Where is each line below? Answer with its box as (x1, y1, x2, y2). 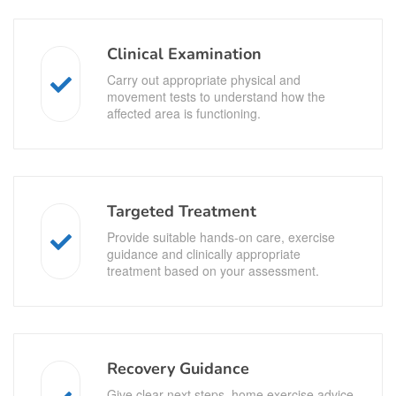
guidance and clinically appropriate (107, 244, 301, 263)
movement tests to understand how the (107, 87, 325, 105)
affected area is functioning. (107, 103, 261, 122)
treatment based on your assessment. (107, 261, 319, 279)
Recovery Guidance (107, 357, 249, 379)
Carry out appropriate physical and (107, 70, 301, 88)
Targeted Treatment (107, 200, 256, 222)
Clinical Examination (107, 42, 262, 65)
